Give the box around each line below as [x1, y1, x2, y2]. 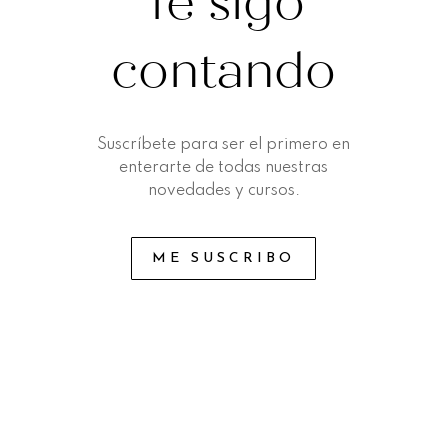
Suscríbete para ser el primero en [97, 137, 351, 154]
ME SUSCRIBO [152, 251, 296, 267]
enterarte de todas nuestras [119, 160, 329, 177]
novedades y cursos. [147, 183, 300, 200]
